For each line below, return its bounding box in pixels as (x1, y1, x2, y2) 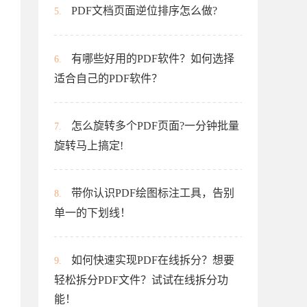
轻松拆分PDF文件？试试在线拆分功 (54, 274, 228, 286)
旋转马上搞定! (54, 140, 123, 151)
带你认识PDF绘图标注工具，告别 (71, 187, 234, 199)
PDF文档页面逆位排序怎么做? (71, 5, 217, 16)
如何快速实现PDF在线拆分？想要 (71, 254, 234, 266)
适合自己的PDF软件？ (54, 73, 162, 84)
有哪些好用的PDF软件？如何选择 (71, 53, 234, 64)
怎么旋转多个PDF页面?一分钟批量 (71, 120, 239, 132)
